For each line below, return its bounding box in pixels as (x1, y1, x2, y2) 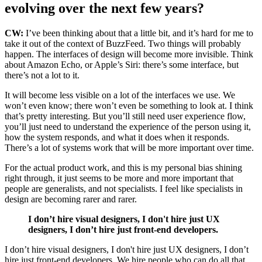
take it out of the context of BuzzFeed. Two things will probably (5, 38, 241, 49)
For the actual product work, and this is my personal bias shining (5, 162, 242, 173)
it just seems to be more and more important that (57, 173, 233, 183)
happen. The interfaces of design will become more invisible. (5, 49, 229, 59)
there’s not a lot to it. (5, 70, 80, 80)
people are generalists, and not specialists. (5, 183, 157, 194)
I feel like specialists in (160, 183, 243, 194)
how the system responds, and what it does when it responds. (5, 132, 229, 142)
